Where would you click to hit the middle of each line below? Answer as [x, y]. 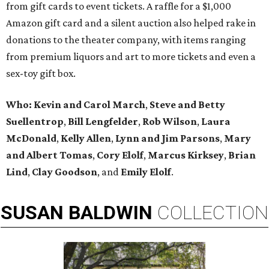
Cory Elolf [120, 155]
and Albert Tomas [49, 155]
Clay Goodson [65, 172]
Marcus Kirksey [186, 155]
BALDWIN [110, 213]
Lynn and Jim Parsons [168, 138]
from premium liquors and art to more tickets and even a [131, 57]
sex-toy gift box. [41, 74]
